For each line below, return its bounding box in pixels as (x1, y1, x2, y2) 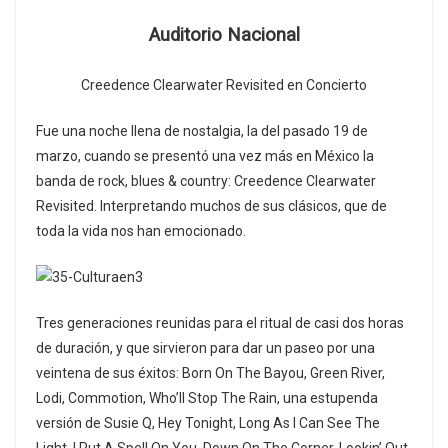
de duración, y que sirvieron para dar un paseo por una (36, 340, 375, 357)
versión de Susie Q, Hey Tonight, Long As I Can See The (36, 415, 380, 432)
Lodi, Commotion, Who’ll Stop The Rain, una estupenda (36, 390, 378, 407)
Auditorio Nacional (148, 24, 300, 47)
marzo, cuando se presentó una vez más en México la (36, 148, 374, 165)
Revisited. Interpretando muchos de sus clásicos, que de (36, 198, 387, 215)
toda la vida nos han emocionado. (36, 223, 246, 240)
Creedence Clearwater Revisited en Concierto (81, 77, 367, 94)
